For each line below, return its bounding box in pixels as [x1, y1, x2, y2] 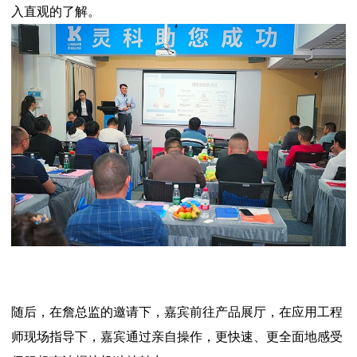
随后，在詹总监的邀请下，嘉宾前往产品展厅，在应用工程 [11, 305, 343, 320]
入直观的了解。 [11, 4, 100, 18]
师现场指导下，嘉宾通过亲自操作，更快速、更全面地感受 [11, 330, 343, 344]
